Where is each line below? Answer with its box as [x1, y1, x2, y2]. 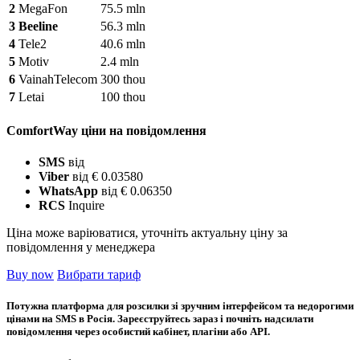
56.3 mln [100, 18, 145, 33]
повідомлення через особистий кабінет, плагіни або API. [6, 325, 270, 338]
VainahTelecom [18, 72, 97, 86]
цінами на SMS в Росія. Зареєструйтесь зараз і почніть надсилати [6, 313, 313, 325]
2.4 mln [100, 54, 139, 68]
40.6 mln [100, 36, 145, 51]
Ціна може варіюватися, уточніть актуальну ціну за [6, 226, 288, 240]
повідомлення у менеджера [6, 240, 155, 255]
